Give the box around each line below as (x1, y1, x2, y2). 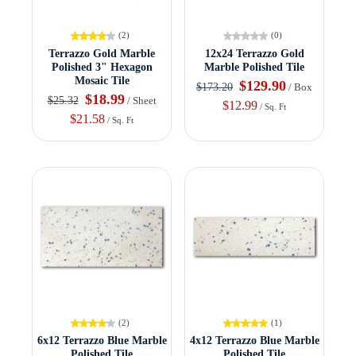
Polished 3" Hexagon (51, 60, 153, 73)
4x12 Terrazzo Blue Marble (189, 334, 319, 346)
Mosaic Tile (74, 74, 130, 87)
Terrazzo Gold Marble (48, 47, 155, 60)
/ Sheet (124, 95, 157, 106)
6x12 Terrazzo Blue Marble (37, 334, 167, 346)
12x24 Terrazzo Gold (204, 47, 304, 60)
